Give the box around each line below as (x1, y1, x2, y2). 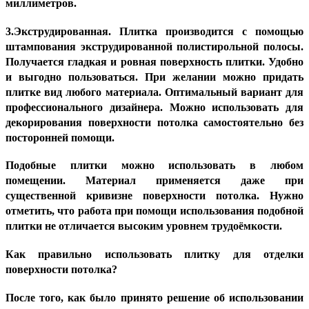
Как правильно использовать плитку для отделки (6, 248, 303, 261)
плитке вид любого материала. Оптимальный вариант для (6, 86, 303, 98)
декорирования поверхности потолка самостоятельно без (6, 116, 303, 128)
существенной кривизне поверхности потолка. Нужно (6, 190, 303, 202)
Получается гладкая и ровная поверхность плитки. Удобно (6, 55, 303, 68)
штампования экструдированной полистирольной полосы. (6, 40, 303, 52)
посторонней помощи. (6, 131, 114, 143)
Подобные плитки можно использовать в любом (6, 159, 303, 172)
